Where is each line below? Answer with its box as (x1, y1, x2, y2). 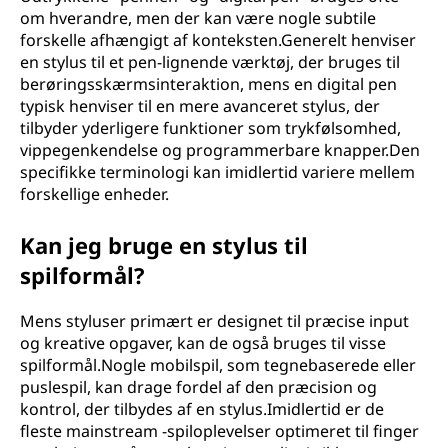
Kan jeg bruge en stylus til (20, 230, 308, 260)
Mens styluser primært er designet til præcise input (20, 310, 409, 332)
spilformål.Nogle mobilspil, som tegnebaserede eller (20, 354, 416, 376)
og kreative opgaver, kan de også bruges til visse (20, 332, 386, 354)
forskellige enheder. (20, 183, 169, 205)
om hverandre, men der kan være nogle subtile (20, 7, 376, 29)
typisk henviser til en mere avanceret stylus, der (20, 95, 380, 117)
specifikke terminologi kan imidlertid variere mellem (20, 161, 415, 183)
